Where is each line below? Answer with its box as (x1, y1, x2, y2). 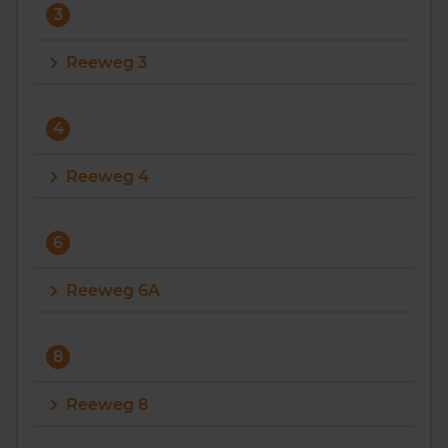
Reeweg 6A (66, 281, 160, 300)
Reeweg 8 (66, 395, 148, 414)
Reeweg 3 (66, 53, 147, 72)
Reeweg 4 (66, 167, 149, 186)
